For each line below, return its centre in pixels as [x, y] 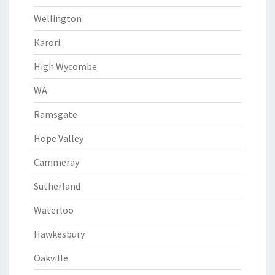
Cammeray [56, 162]
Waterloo [54, 210]
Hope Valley [59, 138]
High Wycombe [65, 66]
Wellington [58, 18]
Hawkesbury [59, 234]
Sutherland [57, 186]
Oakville [51, 258]
